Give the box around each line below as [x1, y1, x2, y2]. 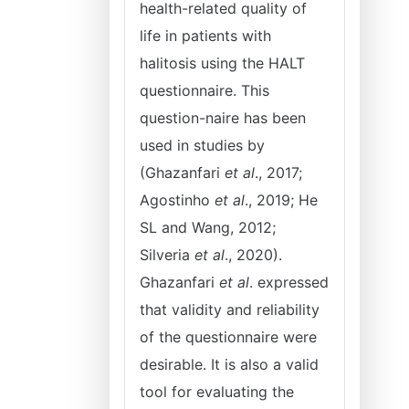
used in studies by [140, 136, 265, 154]
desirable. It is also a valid [140, 355, 319, 373]
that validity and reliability [140, 300, 320, 319]
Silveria [140, 246, 194, 264]
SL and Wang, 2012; [140, 218, 276, 236]
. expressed [249, 273, 329, 291]
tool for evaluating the [140, 383, 294, 401]
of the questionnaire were [140, 328, 317, 346]
